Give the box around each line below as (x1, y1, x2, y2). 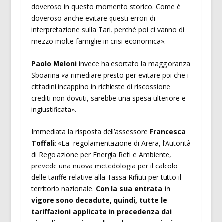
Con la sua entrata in (95, 184, 170, 194)
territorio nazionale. (31, 184, 96, 194)
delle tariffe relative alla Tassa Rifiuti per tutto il (31, 172, 181, 182)
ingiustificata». (31, 104, 76, 114)
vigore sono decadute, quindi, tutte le (31, 195, 167, 205)
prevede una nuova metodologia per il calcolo (31, 161, 178, 171)
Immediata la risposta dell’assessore (31, 127, 150, 137)
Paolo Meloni (31, 58, 79, 68)
